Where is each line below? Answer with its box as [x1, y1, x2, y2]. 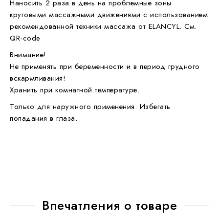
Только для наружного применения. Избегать [10, 101, 171, 112]
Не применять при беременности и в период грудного [10, 61, 200, 72]
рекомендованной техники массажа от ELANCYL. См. [10, 21, 197, 32]
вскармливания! [10, 72, 66, 84]
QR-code [10, 32, 41, 44]
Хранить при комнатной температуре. [10, 84, 139, 95]
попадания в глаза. [10, 112, 77, 124]
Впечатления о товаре [42, 196, 177, 215]
